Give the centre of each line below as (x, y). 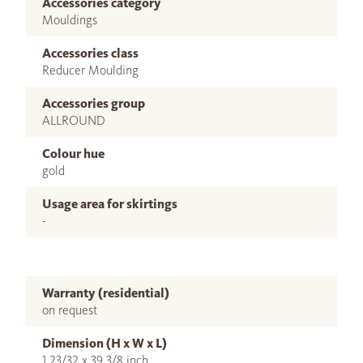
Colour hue (73, 154)
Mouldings (70, 20)
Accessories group (94, 103)
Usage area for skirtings (110, 204)
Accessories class (90, 53)
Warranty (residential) (106, 293)
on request (70, 310)
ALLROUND (74, 120)
